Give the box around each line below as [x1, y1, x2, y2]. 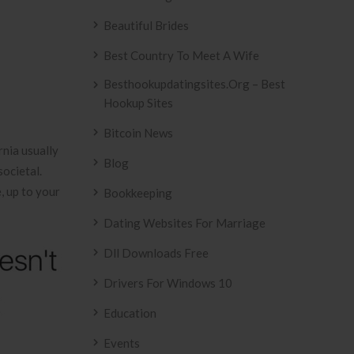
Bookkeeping [104, 186, 172, 200]
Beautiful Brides [104, 18, 189, 32]
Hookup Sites [104, 96, 173, 110]
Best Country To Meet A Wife [104, 48, 259, 62]
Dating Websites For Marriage [104, 216, 265, 230]
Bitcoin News [104, 126, 173, 140]
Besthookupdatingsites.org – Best [104, 77, 285, 91]
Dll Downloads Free [104, 246, 209, 260]
